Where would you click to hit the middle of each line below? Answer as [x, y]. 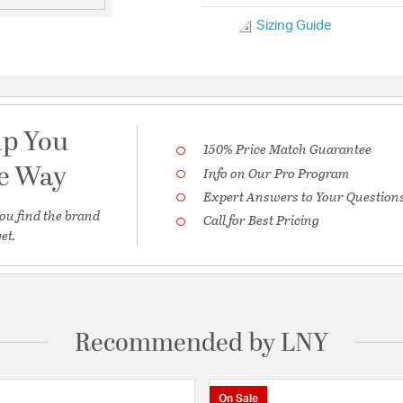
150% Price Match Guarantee [288, 149]
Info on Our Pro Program [277, 172]
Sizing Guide [294, 26]
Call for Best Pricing [262, 220]
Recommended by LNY [201, 343]
